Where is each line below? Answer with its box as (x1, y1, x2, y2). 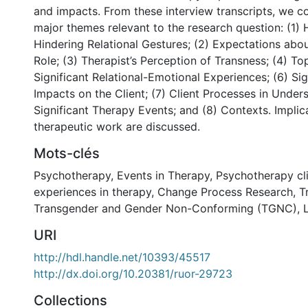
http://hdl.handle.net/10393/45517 (34, 250, 210, 264)
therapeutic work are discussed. (34, 119, 200, 133)
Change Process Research (157, 184, 293, 199)
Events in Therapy (117, 168, 210, 182)
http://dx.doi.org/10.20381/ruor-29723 (34, 266, 232, 280)
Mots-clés (34, 144, 100, 162)
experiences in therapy (34, 184, 151, 199)
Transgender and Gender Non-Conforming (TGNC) (34, 201, 297, 215)
